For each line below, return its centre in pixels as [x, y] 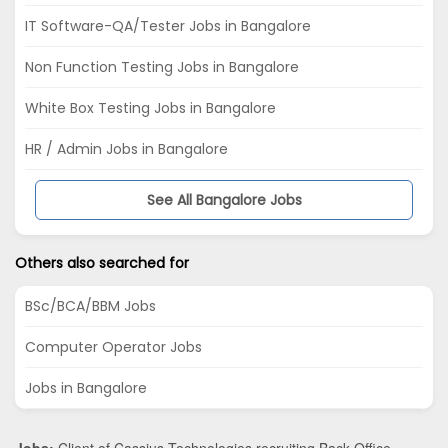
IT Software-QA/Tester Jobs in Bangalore [168, 26]
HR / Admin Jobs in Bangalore [126, 149]
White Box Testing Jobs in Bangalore [150, 108]
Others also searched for [102, 263]
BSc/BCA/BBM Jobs [90, 306]
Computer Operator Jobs [113, 347]
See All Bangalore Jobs [224, 200]
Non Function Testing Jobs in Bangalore [162, 67]
